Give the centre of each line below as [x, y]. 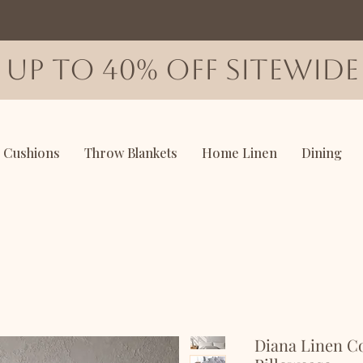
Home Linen [239, 153]
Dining [322, 153]
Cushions [32, 153]
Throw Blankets [131, 153]
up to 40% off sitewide [182, 69]
